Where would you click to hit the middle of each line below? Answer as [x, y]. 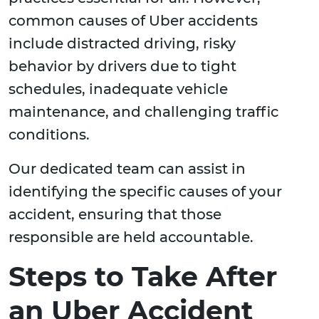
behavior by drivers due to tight [122, 67]
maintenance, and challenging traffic [143, 112]
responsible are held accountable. [131, 237]
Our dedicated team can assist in [127, 169]
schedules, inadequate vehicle [118, 89]
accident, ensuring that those [115, 215]
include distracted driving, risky [122, 44]
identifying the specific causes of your [145, 192]
